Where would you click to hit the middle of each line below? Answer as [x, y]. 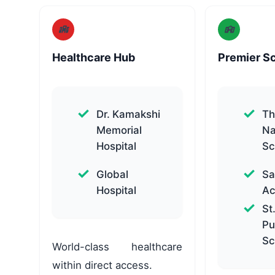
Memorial [119, 130]
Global [112, 175]
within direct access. [102, 265]
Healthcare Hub [94, 58]
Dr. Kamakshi [128, 114]
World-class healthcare [118, 247]
